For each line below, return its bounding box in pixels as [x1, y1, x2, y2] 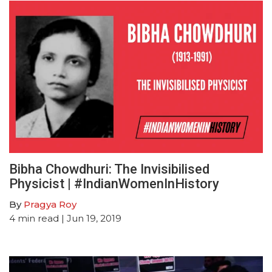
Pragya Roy [24, 199, 76, 211]
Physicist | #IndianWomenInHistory [9, 176, 219, 192]
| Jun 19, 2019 [59, 212, 121, 225]
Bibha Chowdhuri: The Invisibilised [9, 161, 209, 177]
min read [18, 212, 59, 225]
